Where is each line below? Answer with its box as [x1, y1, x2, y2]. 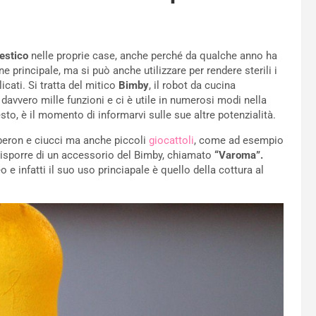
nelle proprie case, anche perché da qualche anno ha [28, 49, 277, 63]
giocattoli [149, 134, 194, 147]
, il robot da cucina [149, 79, 236, 92]
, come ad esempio [194, 134, 284, 147]
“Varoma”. [214, 149, 263, 162]
